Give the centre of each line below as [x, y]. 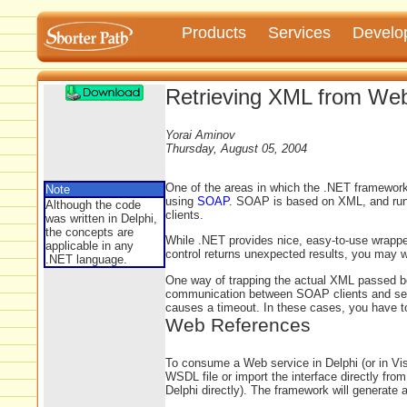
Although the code [93, 205]
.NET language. [86, 259]
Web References [238, 325]
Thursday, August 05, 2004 [236, 148]
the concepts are [89, 232]
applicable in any [89, 246]
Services [299, 33]
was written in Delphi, [101, 218]
